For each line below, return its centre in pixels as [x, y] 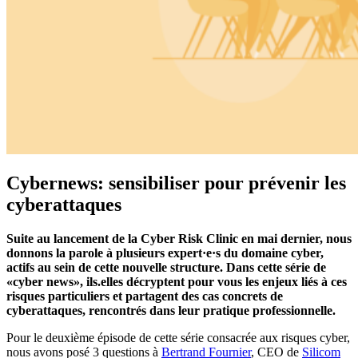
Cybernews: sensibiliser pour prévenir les [176, 183]
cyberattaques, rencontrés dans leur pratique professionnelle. [171, 311]
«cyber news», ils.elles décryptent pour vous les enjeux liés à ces [177, 282]
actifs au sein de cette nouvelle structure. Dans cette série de [166, 268]
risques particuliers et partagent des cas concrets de [145, 296]
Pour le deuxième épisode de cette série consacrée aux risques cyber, [178, 338]
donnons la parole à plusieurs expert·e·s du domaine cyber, [165, 253]
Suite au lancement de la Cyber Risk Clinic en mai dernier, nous [179, 239]
